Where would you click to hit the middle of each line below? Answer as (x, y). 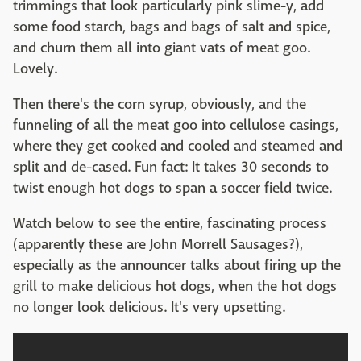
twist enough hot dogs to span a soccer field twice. (172, 188)
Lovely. (36, 69)
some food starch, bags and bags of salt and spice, (172, 27)
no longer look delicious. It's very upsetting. (150, 307)
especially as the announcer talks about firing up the (177, 266)
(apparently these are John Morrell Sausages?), (158, 245)
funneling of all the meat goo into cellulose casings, (176, 125)
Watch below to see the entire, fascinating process (170, 224)
